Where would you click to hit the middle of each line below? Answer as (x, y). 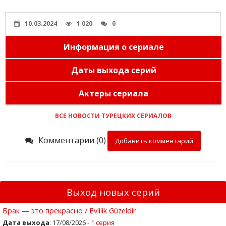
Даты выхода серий (114, 70)
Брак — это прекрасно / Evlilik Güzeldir (69, 210)
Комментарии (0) (72, 140)
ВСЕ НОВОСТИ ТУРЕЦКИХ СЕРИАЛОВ (113, 116)
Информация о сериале (114, 47)
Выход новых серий (113, 192)
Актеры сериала (114, 93)
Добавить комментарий (154, 140)
